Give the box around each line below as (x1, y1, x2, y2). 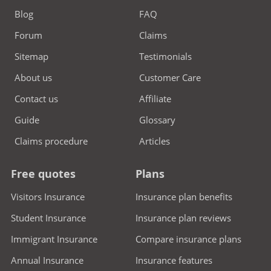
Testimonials (139, 50, 192, 63)
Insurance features (135, 254, 212, 267)
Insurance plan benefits (135, 191, 232, 203)
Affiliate (139, 93, 171, 105)
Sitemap (15, 50, 49, 63)
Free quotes (11, 166, 76, 181)
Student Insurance (11, 212, 87, 224)
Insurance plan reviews (135, 212, 231, 224)
